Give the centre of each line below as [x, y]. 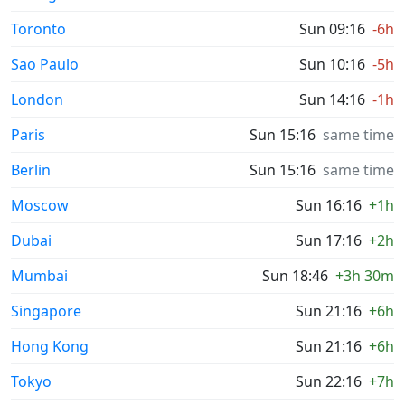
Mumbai [39, 276]
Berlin [31, 170]
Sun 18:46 [295, 276]
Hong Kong [50, 346]
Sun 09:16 [332, 29]
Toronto [38, 29]
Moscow [40, 205]
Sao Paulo [45, 64]
